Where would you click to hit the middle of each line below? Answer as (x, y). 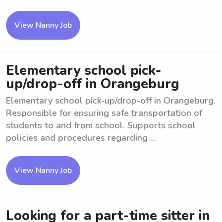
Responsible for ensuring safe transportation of (104, 113)
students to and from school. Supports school (101, 125)
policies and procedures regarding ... (81, 138)
